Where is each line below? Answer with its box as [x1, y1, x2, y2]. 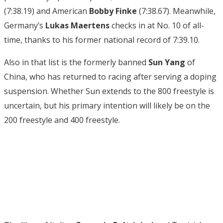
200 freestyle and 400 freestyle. [4, 114, 120, 125]
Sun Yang [148, 56, 185, 68]
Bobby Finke [89, 5, 137, 16]
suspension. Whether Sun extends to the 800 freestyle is [4, 85, 214, 97]
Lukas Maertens [45, 19, 110, 31]
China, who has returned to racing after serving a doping [4, 71, 217, 82]
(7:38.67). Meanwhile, [137, 5, 216, 16]
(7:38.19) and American [4, 5, 89, 16]
